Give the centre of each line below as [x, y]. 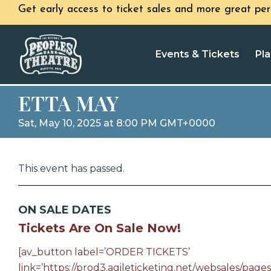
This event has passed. [71, 168]
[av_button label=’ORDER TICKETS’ [104, 252]
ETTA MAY [69, 103]
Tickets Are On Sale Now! [100, 228]
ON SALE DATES [65, 210]
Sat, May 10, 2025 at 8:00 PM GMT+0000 [117, 123]
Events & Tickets [198, 54]
